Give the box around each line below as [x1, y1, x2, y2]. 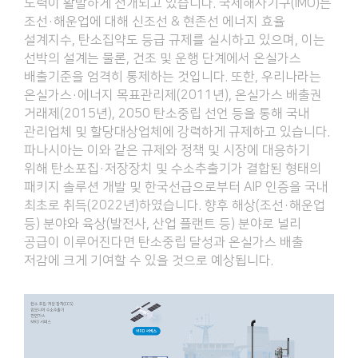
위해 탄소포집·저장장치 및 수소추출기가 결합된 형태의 [24, 161, 321, 176]
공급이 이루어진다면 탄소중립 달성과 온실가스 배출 [24, 234, 304, 249]
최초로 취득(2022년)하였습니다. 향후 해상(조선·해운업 [24, 197, 325, 213]
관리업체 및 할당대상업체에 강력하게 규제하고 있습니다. [24, 124, 330, 139]
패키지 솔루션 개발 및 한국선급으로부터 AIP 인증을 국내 [24, 179, 328, 194]
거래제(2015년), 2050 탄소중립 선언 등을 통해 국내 [24, 105, 310, 121]
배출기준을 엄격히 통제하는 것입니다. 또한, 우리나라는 [24, 69, 321, 84]
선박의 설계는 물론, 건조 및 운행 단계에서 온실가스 [24, 50, 301, 66]
